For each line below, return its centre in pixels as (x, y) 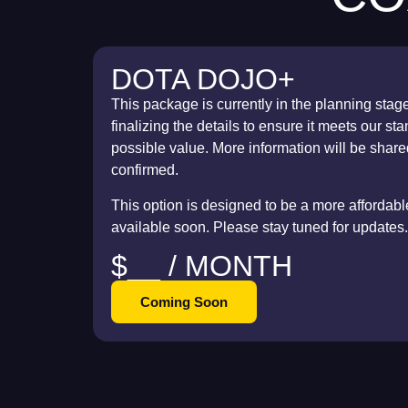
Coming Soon (184, 302)
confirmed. (145, 170)
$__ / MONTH (202, 266)
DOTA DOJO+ (203, 80)
